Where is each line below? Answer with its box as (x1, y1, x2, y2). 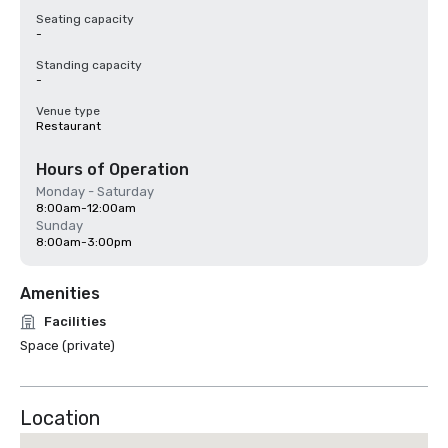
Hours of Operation (36, 160, 189, 179)
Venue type (36, 104, 100, 118)
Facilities (44, 314, 106, 329)
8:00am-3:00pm (36, 235, 132, 249)
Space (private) (20, 338, 115, 353)
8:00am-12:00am (36, 201, 136, 215)
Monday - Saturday (36, 184, 154, 199)
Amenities (20, 284, 100, 303)
